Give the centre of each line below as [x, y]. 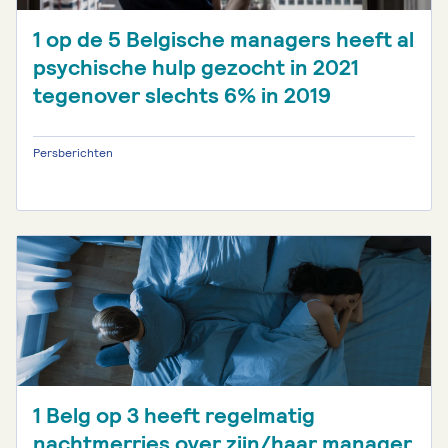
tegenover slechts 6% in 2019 [182, 95]
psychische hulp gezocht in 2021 [196, 67]
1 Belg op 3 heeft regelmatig [174, 415]
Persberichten [73, 153]
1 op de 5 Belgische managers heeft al [223, 39]
